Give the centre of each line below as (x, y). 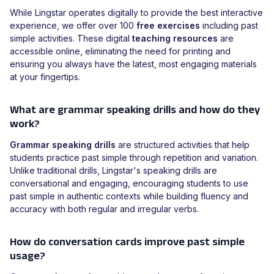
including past (229, 26)
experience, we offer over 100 (73, 26)
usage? (28, 256)
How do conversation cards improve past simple (127, 242)
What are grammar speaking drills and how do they (135, 110)
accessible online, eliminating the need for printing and (120, 51)
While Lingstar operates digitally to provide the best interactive (136, 13)
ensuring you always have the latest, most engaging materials (133, 64)
